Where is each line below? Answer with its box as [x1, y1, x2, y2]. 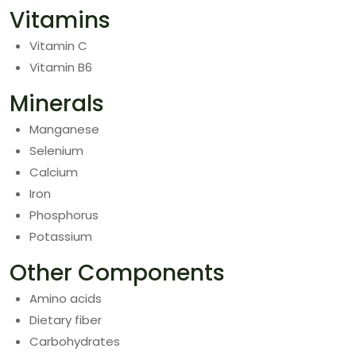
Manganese [29, 121, 99, 137]
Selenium [29, 142, 83, 159]
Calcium [29, 164, 78, 180]
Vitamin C [29, 37, 87, 54]
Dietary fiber [29, 311, 102, 328]
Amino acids [29, 290, 102, 307]
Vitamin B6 [29, 59, 92, 75]
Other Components [10, 257, 225, 288]
